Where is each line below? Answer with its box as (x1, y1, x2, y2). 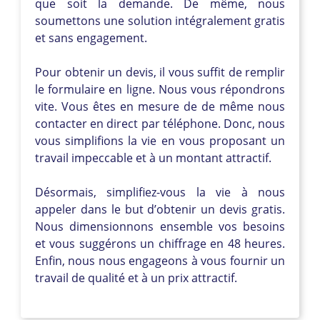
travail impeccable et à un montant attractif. (35, 149, 271, 166)
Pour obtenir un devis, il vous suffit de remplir (35, 64, 285, 80)
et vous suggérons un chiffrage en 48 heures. (35, 235, 285, 251)
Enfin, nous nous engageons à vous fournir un (35, 252, 285, 269)
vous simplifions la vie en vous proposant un (35, 132, 285, 149)
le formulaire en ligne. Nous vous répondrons (35, 81, 285, 97)
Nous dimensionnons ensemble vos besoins (35, 218, 285, 234)
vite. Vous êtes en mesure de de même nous (35, 98, 285, 114)
